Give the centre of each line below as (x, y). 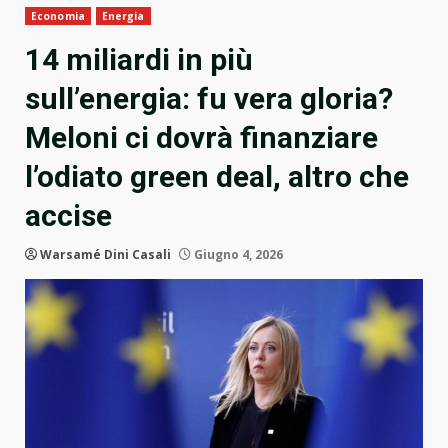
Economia (58, 16)
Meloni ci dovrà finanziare (201, 138)
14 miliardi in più (139, 60)
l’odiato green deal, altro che (217, 177)
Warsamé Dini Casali (105, 255)
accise (68, 216)
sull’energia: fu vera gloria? (209, 99)
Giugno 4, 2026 (237, 255)
